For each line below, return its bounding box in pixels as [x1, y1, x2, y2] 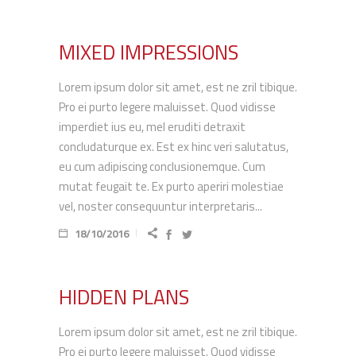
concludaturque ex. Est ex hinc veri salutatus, [59, 137, 288, 156]
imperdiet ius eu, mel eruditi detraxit [59, 118, 246, 136]
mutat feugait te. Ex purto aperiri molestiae [59, 177, 284, 195]
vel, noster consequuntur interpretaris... [59, 197, 262, 215]
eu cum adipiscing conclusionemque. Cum [59, 157, 265, 176]
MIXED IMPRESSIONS [59, 37, 238, 68]
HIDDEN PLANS [59, 282, 189, 312]
